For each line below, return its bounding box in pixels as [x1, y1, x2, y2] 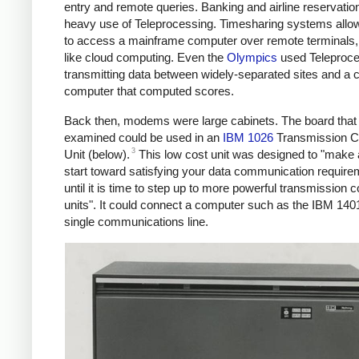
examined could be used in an [64, 130, 223, 144]
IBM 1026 [223, 130, 273, 144]
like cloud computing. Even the [64, 50, 227, 65]
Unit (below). [64, 147, 130, 161]
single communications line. [64, 214, 208, 228]
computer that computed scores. [64, 84, 234, 99]
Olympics [227, 50, 277, 65]
